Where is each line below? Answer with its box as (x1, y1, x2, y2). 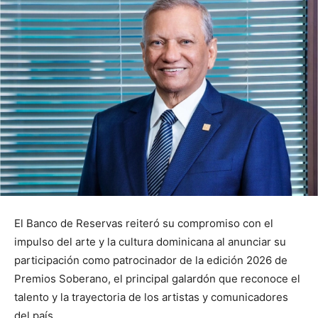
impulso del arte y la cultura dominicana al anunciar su (14, 234, 286, 248)
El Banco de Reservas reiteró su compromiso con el (14, 216, 273, 230)
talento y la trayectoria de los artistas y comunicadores (14, 290, 288, 304)
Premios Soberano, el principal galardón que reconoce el (14, 271, 300, 285)
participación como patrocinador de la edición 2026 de (14, 253, 287, 267)
